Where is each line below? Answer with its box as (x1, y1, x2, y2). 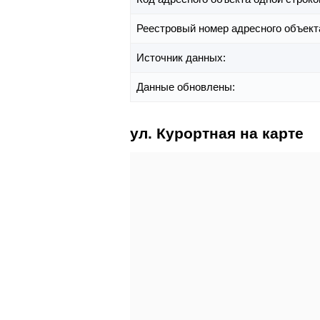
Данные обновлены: (136, 81, 238, 94)
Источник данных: (136, 51, 229, 64)
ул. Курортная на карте (130, 125, 304, 142)
